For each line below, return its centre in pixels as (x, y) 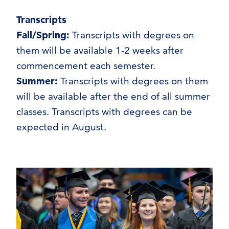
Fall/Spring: (43, 35)
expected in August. (61, 127)
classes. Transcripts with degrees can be (104, 112)
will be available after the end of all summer (113, 96)
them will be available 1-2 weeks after (100, 50)
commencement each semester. (86, 66)
